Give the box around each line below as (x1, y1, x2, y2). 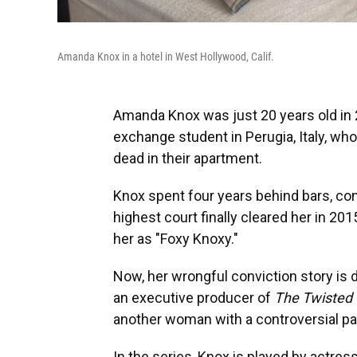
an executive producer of (113, 289, 274, 306)
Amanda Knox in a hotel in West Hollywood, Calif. (57, 50, 274, 63)
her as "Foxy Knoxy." (113, 230, 238, 247)
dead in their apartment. (113, 150, 262, 167)
